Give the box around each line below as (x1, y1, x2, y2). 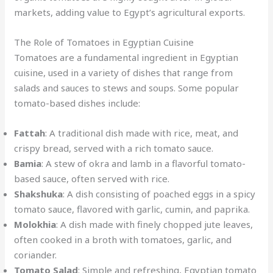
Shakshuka (14, 188, 63, 200)
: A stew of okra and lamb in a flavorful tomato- (41, 157, 246, 169)
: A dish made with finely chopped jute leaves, (56, 218, 253, 230)
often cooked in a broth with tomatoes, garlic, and (14, 233, 232, 246)
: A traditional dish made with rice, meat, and (45, 127, 239, 139)
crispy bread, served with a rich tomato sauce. (14, 142, 214, 154)
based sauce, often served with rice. (14, 172, 170, 185)
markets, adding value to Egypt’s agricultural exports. (14, 6, 246, 18)
